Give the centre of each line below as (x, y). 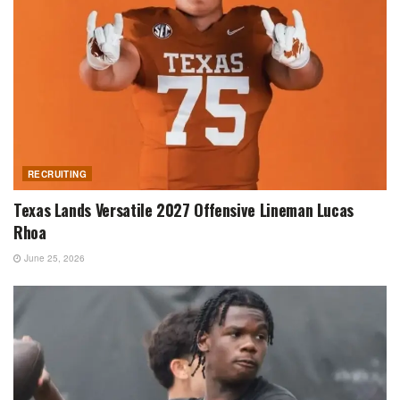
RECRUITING (57, 175)
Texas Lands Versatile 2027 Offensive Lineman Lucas (184, 210)
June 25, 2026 (53, 258)
